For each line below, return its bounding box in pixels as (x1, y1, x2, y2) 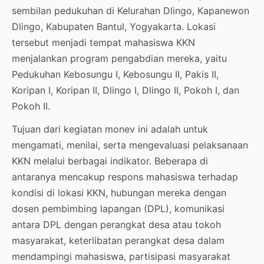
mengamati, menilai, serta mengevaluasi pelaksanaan (12, 138, 248, 151)
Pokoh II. (12, 100, 50, 112)
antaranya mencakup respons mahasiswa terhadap (12, 170, 238, 183)
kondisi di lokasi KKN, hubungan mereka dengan (12, 186, 226, 199)
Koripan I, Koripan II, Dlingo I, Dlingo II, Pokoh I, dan (12, 84, 239, 96)
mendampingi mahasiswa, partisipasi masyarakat (12, 250, 230, 262)
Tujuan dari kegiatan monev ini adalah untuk (12, 123, 208, 135)
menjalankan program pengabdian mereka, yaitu (12, 52, 227, 64)
